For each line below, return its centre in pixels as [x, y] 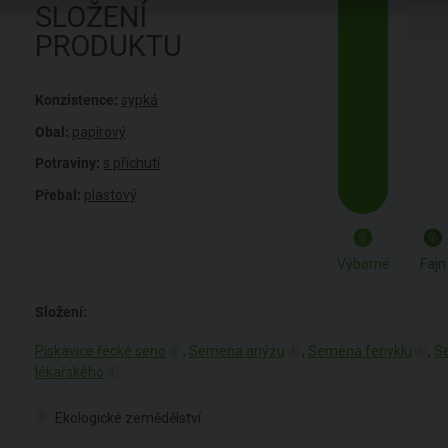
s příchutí [131, 163]
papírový [99, 131]
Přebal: [58, 194]
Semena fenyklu [359, 351]
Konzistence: [76, 99]
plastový [110, 194]
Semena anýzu [236, 351]
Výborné [363, 263]
